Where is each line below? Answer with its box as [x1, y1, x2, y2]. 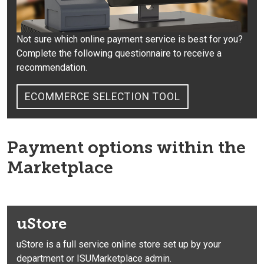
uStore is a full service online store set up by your [16, 238, 221, 250]
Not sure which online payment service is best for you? [16, 33, 243, 45]
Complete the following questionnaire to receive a [16, 47, 222, 59]
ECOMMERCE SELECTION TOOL [25, 90, 180, 103]
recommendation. [16, 61, 87, 73]
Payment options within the [7, 137, 246, 157]
